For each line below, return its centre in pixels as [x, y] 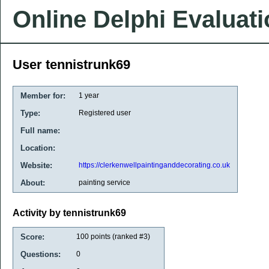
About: [33, 183]
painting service [104, 183]
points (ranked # [116, 236]
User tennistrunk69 [71, 65]
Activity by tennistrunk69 [69, 213]
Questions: [41, 254]
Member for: [43, 96]
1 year [89, 95]
